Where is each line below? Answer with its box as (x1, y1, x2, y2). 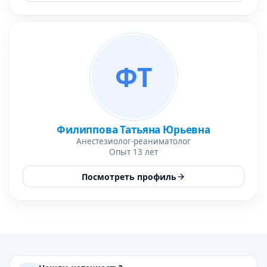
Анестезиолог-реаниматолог (76, 136, 191, 147)
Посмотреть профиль (82, 170, 176, 182)
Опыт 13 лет (109, 147, 158, 157)
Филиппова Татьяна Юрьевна (57, 123, 210, 136)
